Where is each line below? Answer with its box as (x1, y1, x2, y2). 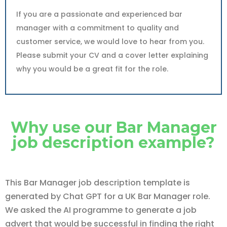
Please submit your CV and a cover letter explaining (16, 50, 208, 60)
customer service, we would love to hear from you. (16, 36, 204, 47)
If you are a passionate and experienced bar (16, 9, 182, 19)
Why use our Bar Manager (10, 118, 217, 137)
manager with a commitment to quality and (16, 23, 179, 33)
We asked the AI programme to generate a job (5, 204, 197, 216)
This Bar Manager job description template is (5, 177, 190, 188)
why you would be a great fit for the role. (16, 64, 168, 74)
